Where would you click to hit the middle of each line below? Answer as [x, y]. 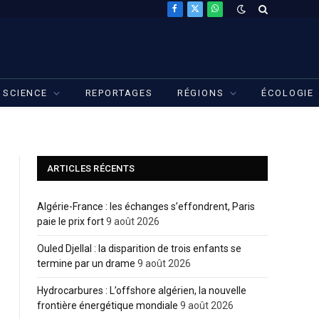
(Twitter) [214, 30]
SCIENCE [25, 93]
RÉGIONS [200, 93]
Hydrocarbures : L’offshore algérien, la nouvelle [142, 291]
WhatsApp [237, 15]
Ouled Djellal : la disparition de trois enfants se [139, 249]
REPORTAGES [119, 93]
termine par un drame [86, 263]
